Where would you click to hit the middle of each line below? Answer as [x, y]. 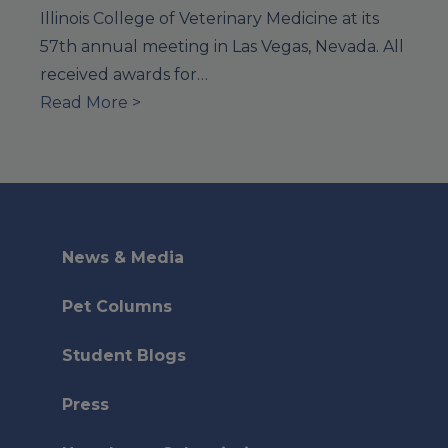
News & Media [123, 257]
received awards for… [124, 74]
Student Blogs [124, 355]
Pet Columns [117, 306]
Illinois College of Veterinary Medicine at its [209, 18]
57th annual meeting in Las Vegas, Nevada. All [222, 46]
